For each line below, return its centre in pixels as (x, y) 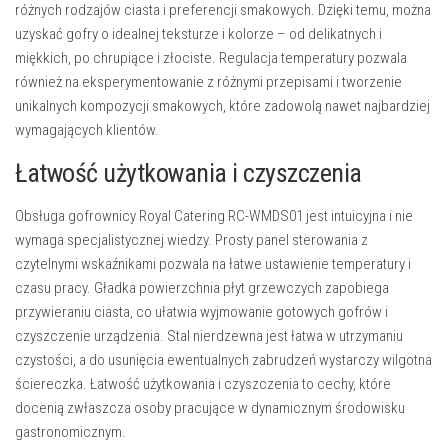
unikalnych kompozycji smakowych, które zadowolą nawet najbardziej (222, 106)
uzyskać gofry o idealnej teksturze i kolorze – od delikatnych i (198, 34)
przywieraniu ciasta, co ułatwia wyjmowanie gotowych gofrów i (201, 312)
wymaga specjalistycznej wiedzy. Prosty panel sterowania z (191, 240)
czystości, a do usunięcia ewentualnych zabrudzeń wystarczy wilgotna (223, 360)
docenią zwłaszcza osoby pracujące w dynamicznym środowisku (210, 408)
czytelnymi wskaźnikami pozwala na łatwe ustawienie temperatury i (213, 264)
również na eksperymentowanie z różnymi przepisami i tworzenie (208, 82)
